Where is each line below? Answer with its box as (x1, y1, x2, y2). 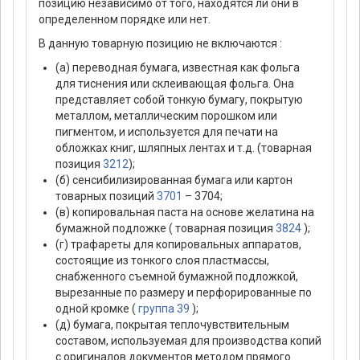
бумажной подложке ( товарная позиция (55, 222, 276, 235)
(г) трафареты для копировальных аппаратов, (55, 238, 301, 252)
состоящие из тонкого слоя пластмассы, (55, 254, 269, 268)
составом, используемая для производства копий (55, 334, 321, 348)
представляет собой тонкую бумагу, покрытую (55, 93, 303, 107)
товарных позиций (55, 190, 157, 203)
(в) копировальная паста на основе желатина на (55, 206, 314, 219)
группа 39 (138, 302, 190, 316)
